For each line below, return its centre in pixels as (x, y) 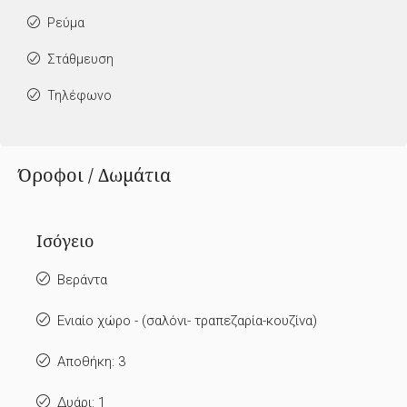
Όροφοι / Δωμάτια (94, 175)
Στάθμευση (80, 60)
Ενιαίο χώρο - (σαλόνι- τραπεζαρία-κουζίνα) (187, 321)
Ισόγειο (65, 241)
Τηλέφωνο (79, 96)
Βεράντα (82, 280)
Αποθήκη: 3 (91, 362)
